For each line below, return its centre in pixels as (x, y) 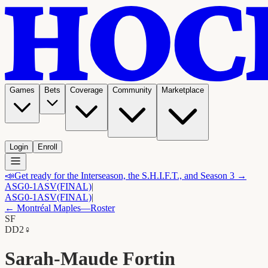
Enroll (48, 147)
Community (132, 90)
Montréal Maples (49, 208)
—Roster (98, 208)
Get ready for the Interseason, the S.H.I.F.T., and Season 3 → (130, 176)
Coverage (86, 90)
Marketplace (183, 90)
